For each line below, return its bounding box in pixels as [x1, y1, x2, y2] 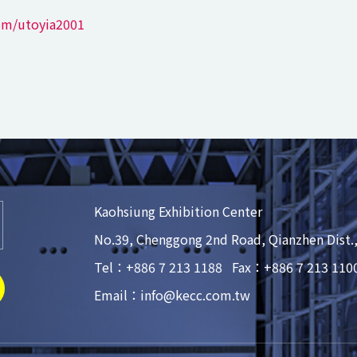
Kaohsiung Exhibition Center [93, 201, 262, 221]
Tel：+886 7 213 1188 [93, 257, 222, 277]
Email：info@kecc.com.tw [93, 284, 250, 304]
